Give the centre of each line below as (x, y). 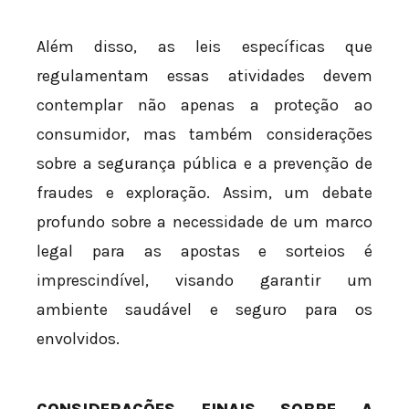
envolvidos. (78, 339)
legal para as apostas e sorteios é (204, 252)
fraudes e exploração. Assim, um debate (204, 193)
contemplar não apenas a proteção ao (204, 105)
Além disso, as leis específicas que (204, 47)
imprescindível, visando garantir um (204, 281)
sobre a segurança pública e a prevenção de (204, 164)
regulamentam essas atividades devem (204, 76)
